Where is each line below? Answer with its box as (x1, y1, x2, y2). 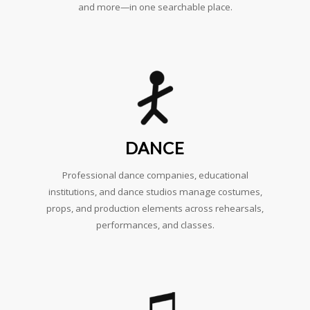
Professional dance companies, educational (62, 169, 248, 181)
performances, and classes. (95, 219, 215, 231)
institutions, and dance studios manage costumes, (48, 185, 262, 198)
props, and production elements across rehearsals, (46, 202, 264, 215)
